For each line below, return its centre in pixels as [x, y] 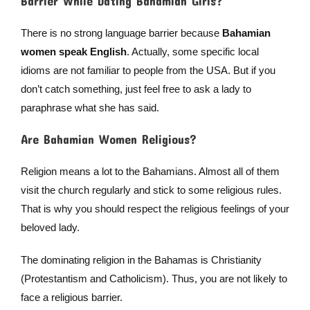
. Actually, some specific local [192, 52]
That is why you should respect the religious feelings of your [155, 209]
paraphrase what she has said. [90, 108]
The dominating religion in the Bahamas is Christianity [141, 260]
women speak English [73, 52]
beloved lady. [50, 228]
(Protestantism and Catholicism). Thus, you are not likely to [154, 279]
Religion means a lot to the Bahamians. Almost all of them [150, 172]
